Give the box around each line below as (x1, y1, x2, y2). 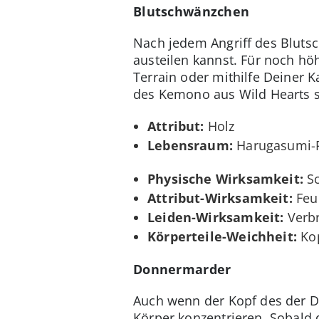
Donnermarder (133, 261, 231, 278)
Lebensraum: (147, 137, 233, 155)
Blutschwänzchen (133, 3, 250, 21)
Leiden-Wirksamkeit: (147, 209, 284, 226)
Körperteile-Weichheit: (147, 228, 297, 246)
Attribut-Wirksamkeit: (147, 189, 293, 207)
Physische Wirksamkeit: (147, 170, 303, 188)
